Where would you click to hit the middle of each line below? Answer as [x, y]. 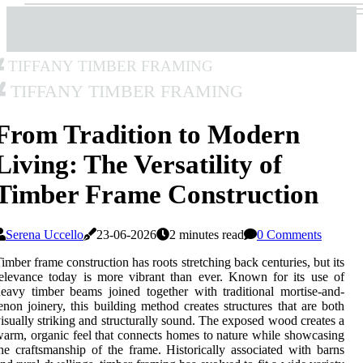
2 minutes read [207, 235]
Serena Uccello [45, 235]
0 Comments [289, 235]
